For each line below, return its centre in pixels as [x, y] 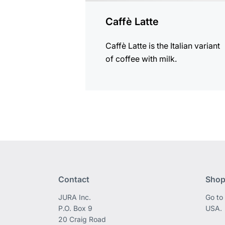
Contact [74, 180]
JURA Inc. [75, 197]
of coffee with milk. [141, 59]
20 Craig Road [82, 219]
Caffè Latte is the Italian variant [163, 46]
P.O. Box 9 [76, 208]
